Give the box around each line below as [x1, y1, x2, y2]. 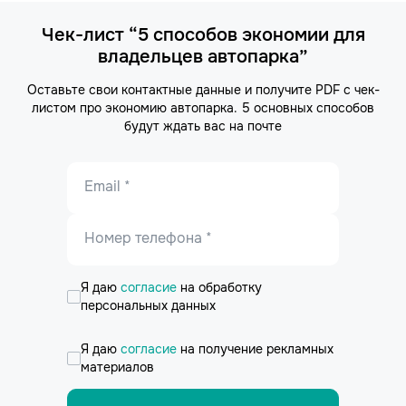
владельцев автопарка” [98, 45, 308, 68]
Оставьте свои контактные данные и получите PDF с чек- [26, 82, 380, 98]
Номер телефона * [84, 228, 212, 247]
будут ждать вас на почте [124, 118, 282, 134]
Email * [84, 177, 130, 196]
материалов [81, 359, 154, 375]
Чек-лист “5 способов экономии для [41, 24, 365, 46]
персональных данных [81, 297, 216, 314]
